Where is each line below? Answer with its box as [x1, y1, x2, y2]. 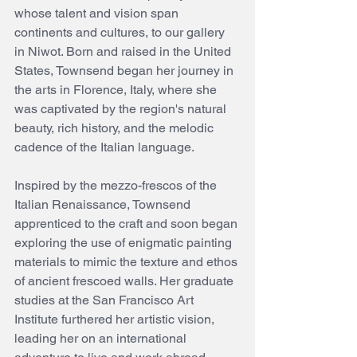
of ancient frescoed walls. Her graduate [14, 273, 237, 289]
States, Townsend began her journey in [14, 63, 237, 79]
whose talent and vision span [14, 6, 182, 22]
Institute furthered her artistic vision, [14, 312, 218, 328]
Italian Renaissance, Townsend [14, 197, 194, 213]
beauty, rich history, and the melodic [14, 120, 217, 136]
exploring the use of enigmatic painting [14, 235, 235, 251]
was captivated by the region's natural [14, 101, 229, 117]
